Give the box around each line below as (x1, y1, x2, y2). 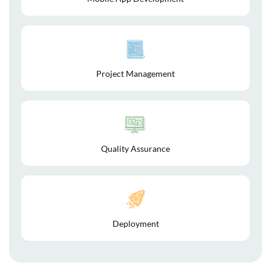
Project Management (96, 68, 175, 79)
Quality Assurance (101, 143, 170, 154)
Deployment (112, 218, 159, 229)
